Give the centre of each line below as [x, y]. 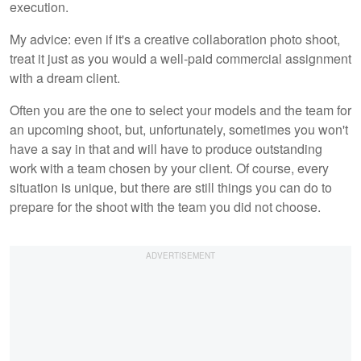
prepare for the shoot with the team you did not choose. [165, 207]
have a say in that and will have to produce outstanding [166, 149]
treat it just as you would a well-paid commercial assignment [180, 59]
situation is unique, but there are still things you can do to [171, 188]
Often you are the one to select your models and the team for [180, 110]
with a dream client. [65, 78]
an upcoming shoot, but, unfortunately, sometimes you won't [179, 130]
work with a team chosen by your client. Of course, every [169, 168]
